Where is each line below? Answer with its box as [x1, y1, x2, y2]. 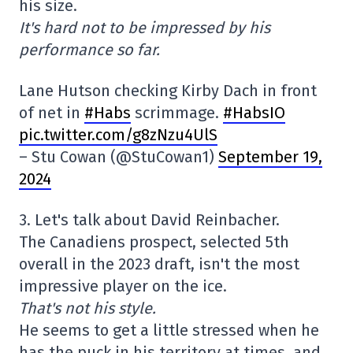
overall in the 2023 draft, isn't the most [19, 255, 299, 274]
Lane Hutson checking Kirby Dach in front [19, 81, 317, 101]
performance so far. [19, 40, 160, 60]
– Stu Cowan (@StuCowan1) [19, 147, 218, 167]
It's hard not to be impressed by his [19, 18, 270, 38]
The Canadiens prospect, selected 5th [19, 232, 289, 252]
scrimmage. [131, 103, 223, 123]
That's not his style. [19, 299, 156, 318]
